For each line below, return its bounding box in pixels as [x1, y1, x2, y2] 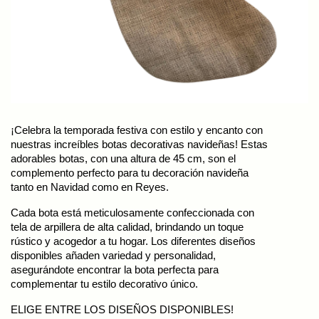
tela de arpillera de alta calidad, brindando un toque [11, 221, 244, 233]
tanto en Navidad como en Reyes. [11, 181, 169, 193]
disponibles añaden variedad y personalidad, [11, 249, 216, 261]
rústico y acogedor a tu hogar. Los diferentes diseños [11, 235, 256, 247]
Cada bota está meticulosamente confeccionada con [11, 206, 254, 219]
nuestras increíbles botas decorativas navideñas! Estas [11, 138, 268, 150]
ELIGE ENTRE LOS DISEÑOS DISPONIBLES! [11, 303, 234, 315]
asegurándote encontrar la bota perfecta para [11, 263, 219, 276]
